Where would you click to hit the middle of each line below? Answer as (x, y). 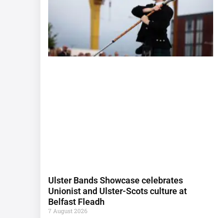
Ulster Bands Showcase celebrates (116, 181)
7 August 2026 (68, 211)
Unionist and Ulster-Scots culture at (118, 191)
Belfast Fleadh (76, 202)
